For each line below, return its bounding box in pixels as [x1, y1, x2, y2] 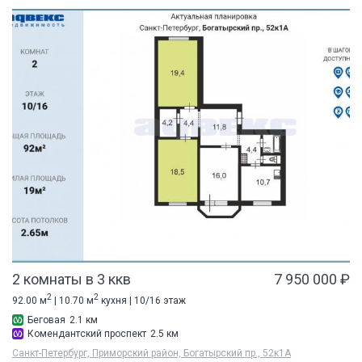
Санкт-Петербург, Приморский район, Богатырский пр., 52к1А [12, 347, 291, 359]
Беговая [27, 314, 65, 326]
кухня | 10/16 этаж [99, 294, 186, 306]
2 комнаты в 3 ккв [12, 270, 131, 288]
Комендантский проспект [27, 327, 146, 339]
